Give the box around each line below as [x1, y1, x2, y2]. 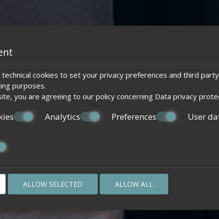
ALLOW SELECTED [23, 179, 83, 188]
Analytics [45, 110, 80, 122]
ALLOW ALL [115, 179, 153, 188]
